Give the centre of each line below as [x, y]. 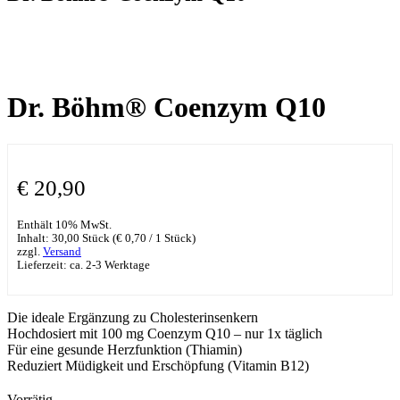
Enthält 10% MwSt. [64, 225]
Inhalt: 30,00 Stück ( [67, 238]
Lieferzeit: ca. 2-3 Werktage [83, 265]
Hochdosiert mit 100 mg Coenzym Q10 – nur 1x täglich [165, 333]
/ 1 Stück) [171, 238]
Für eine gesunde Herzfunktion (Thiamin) [125, 349]
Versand [62, 251]
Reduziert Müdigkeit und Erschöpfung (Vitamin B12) [158, 365]
